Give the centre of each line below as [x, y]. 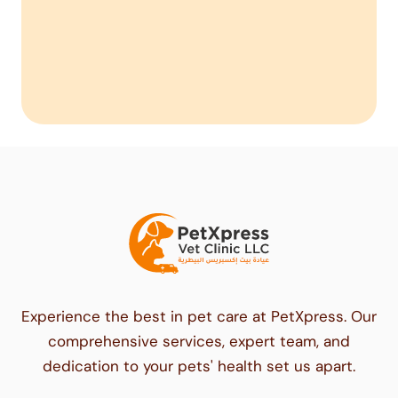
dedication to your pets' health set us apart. [199, 366]
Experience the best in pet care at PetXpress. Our [199, 316]
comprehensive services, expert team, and [199, 341]
